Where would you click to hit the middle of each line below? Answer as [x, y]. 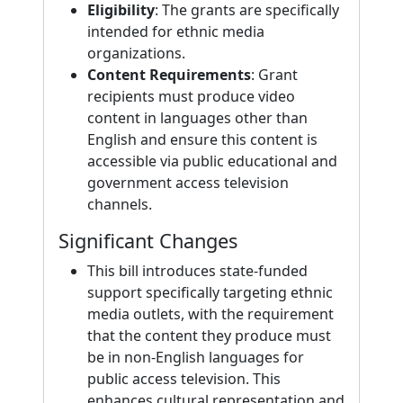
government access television [188, 183]
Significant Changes [148, 241]
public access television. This [184, 379]
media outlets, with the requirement [210, 314]
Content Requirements [169, 75]
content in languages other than [197, 118]
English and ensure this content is [202, 139]
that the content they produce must [209, 336]
